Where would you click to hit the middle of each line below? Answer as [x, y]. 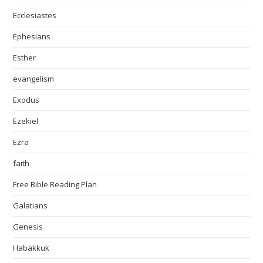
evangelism [34, 79]
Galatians [31, 206]
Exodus [26, 100]
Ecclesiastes [35, 16]
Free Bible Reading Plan [55, 185]
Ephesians [32, 37]
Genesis [28, 227]
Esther [25, 58]
